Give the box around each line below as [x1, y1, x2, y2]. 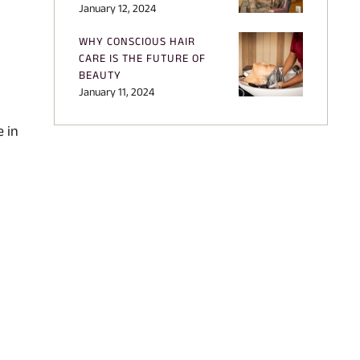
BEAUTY [78, 67, 121, 81]
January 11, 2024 [78, 84, 154, 98]
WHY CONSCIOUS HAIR [78, 34, 195, 47]
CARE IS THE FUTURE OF [78, 51, 206, 64]
